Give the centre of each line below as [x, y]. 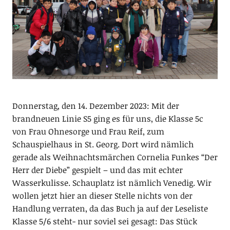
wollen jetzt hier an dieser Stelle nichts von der [102, 196]
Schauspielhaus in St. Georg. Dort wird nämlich [103, 145]
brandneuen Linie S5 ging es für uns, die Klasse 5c [108, 119]
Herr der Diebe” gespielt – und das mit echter [97, 170]
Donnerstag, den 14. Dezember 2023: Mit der [95, 106]
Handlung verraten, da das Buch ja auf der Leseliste [110, 209]
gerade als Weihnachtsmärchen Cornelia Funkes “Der [115, 157]
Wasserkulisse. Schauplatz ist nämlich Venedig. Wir [112, 183]
